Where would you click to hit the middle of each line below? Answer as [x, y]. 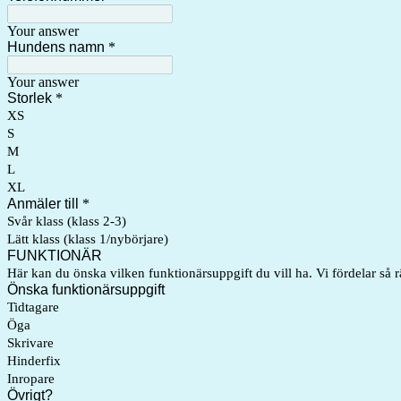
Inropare [31, 379]
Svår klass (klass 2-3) [67, 221]
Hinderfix [34, 361]
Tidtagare [33, 307]
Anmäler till [43, 204]
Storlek [30, 98]
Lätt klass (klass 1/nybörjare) [88, 239]
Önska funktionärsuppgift [86, 290]
